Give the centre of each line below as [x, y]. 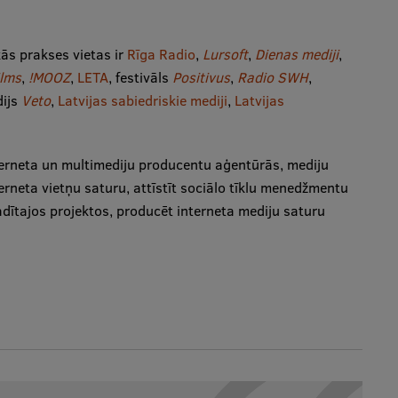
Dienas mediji [296, 54]
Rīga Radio [161, 54]
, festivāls [140, 77]
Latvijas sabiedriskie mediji [142, 100]
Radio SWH [272, 77]
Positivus [201, 77]
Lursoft [223, 54]
